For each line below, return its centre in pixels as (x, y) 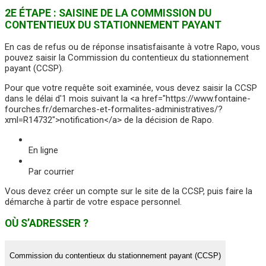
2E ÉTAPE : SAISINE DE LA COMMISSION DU (108, 13)
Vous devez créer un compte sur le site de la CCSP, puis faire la (129, 191)
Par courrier (51, 171)
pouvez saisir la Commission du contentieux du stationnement (127, 57)
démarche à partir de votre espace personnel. (93, 202)
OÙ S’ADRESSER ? (47, 224)
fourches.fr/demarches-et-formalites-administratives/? (114, 109)
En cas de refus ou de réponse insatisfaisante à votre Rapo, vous (132, 47)
